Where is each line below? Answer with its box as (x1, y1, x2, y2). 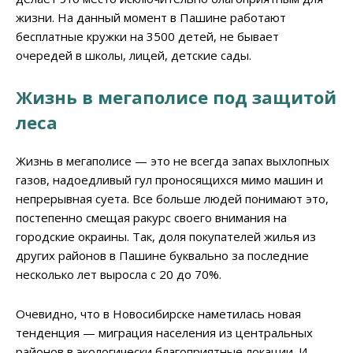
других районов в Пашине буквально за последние (16, 247, 309, 263)
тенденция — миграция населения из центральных (16, 324, 313, 340)
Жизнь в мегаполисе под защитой (16, 84, 336, 109)
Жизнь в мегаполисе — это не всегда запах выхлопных (16, 152, 329, 169)
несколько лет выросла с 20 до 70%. (16, 266, 221, 282)
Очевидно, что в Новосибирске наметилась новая (16, 305, 301, 321)
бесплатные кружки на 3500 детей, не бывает (16, 28, 279, 44)
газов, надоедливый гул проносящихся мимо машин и (16, 171, 323, 188)
